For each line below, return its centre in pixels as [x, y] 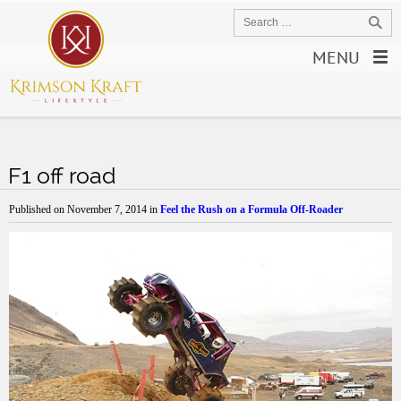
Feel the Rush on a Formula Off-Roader [252, 209]
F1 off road [62, 175]
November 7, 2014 [107, 209]
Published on [38, 209]
